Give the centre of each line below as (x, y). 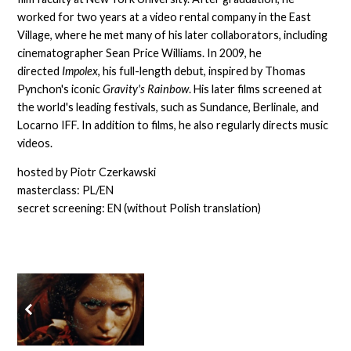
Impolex (80, 71)
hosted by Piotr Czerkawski (87, 172)
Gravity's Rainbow (146, 89)
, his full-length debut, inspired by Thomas (202, 71)
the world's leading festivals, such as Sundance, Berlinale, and (168, 107)
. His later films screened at (256, 89)
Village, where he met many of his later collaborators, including (173, 34)
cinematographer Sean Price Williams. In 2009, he (140, 52)
